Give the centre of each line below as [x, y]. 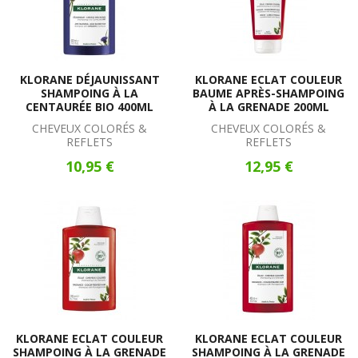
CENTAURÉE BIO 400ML [89, 107]
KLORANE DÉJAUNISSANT [89, 80]
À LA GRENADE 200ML [268, 107]
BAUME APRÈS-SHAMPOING [268, 93]
